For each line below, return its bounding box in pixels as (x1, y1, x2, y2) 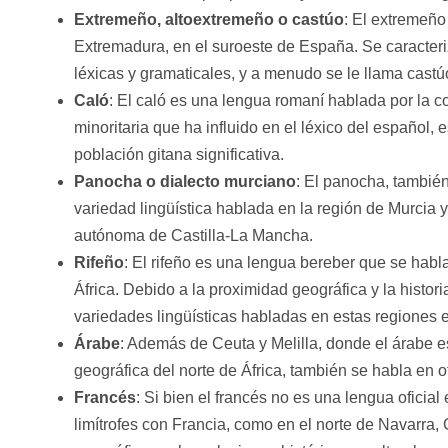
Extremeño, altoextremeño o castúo (73, 11, 344, 29)
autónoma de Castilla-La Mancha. (73, 227, 313, 245)
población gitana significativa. (73, 146, 284, 164)
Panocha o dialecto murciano (73, 173, 296, 191)
